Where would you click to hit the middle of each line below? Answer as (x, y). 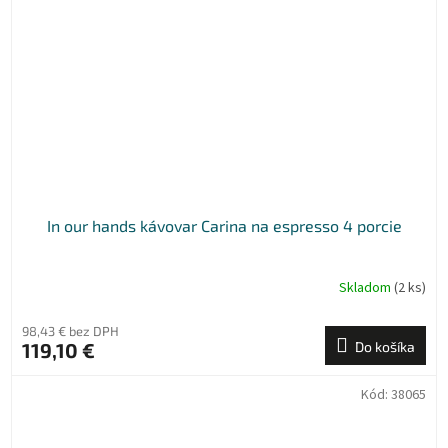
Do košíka (385, 346)
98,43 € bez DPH (70, 330)
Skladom (366, 288)
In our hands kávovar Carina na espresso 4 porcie (224, 225)
